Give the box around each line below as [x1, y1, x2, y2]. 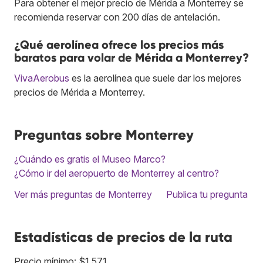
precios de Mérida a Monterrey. [14, 86, 145, 99]
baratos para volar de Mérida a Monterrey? [14, 50, 249, 65]
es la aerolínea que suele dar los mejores [69, 72, 241, 85]
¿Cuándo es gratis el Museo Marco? [14, 153, 166, 166]
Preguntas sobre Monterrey [14, 126, 194, 144]
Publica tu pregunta [166, 188, 248, 201]
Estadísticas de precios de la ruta [14, 228, 232, 246]
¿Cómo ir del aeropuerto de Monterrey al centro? [14, 167, 219, 180]
